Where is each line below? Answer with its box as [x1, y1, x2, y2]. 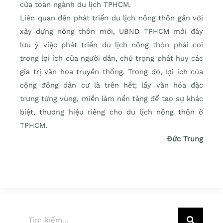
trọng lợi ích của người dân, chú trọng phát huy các [20, 54, 203, 63]
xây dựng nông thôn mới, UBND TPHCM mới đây [20, 27, 203, 36]
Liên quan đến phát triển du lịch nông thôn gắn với [20, 13, 203, 23]
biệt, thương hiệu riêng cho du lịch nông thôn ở [20, 108, 203, 117]
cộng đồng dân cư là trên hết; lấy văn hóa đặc [20, 81, 203, 90]
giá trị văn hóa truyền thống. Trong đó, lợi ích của [20, 67, 203, 77]
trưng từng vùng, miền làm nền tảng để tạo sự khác [20, 94, 203, 104]
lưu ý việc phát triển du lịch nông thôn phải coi [20, 40, 203, 50]
